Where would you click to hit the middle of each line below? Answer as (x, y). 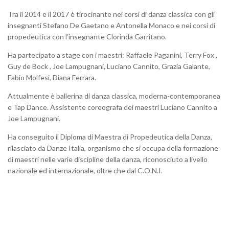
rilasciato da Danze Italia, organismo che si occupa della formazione (113, 148)
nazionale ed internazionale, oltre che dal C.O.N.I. (85, 170)
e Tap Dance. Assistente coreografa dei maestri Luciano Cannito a (112, 107)
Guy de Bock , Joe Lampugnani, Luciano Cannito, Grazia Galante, (109, 66)
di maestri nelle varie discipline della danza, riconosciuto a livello (108, 159)
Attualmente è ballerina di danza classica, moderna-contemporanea (114, 96)
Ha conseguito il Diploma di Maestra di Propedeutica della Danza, (110, 136)
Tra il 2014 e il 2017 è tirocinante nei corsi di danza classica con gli (111, 14)
